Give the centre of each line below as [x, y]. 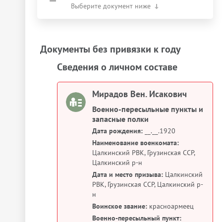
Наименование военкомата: [136, 143]
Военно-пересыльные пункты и [148, 109]
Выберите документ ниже [111, 6]
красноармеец [170, 206]
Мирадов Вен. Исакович [139, 94]
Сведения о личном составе [117, 67]
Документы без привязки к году [111, 49]
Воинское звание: [120, 206]
